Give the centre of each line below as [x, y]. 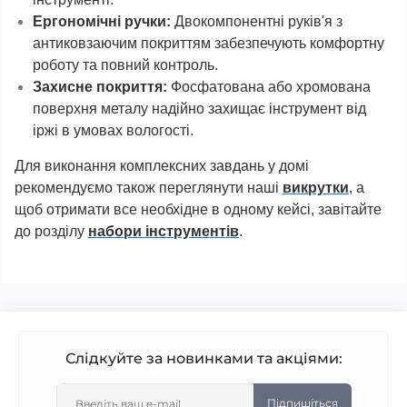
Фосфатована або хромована [269, 87]
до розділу [51, 231]
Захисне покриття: [100, 87]
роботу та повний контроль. [125, 65]
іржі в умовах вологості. [113, 130]
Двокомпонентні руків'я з [257, 21]
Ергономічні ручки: [102, 21]
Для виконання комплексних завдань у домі [162, 166]
